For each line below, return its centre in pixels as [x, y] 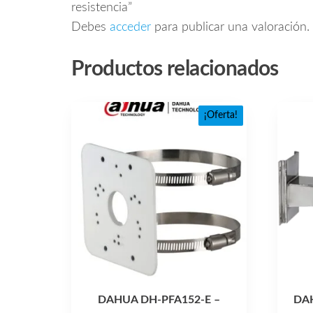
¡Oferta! [221, 116]
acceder [130, 28]
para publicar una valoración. [230, 28]
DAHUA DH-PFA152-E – [159, 300]
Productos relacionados [175, 70]
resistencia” [102, 8]
